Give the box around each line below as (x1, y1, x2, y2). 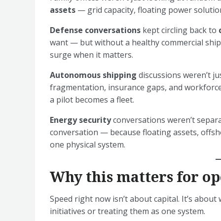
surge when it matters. (50, 49, 133, 60)
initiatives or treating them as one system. (50, 206, 205, 217)
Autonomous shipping (50, 70, 137, 80)
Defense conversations (50, 25, 141, 36)
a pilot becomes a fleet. (50, 94, 134, 105)
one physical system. (50, 139, 125, 150)
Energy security (50, 114, 111, 125)
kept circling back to (141, 25, 219, 36)
